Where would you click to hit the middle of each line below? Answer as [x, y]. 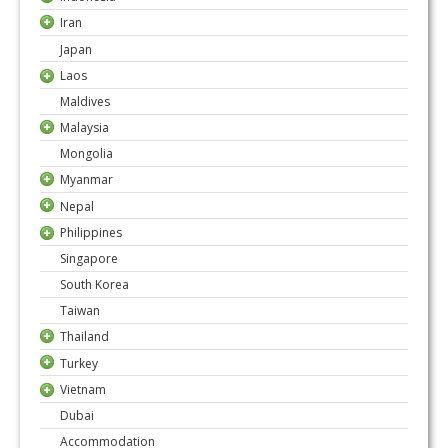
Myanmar [86, 180]
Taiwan [80, 311]
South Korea [94, 284]
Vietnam [83, 389]
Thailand [84, 337]
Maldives [85, 101]
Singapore [89, 258]
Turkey [79, 363]
